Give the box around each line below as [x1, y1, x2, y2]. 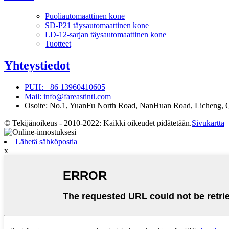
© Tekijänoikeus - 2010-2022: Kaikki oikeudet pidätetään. [4, 119, 192, 128]
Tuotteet [45, 39, 71, 49]
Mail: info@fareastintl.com [25, 92, 111, 101]
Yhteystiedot [4, 59, 70, 73]
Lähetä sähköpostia [15, 137, 77, 146]
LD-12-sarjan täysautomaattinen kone [45, 30, 166, 39]
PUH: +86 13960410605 [25, 83, 105, 92]
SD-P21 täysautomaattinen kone [45, 21, 149, 30]
